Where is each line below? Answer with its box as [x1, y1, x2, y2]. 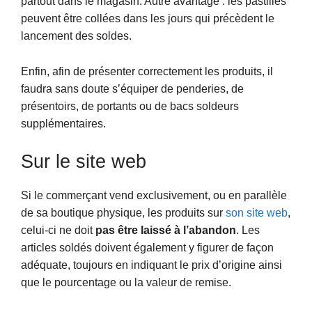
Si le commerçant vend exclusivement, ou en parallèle [21, 189, 287, 201]
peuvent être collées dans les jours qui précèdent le [21, 13, 274, 25]
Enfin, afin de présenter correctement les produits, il [21, 65, 273, 77]
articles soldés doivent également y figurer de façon [21, 241, 274, 253]
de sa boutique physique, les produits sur [21, 206, 226, 219]
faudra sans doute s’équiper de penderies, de [21, 82, 244, 95]
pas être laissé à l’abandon [95, 224, 236, 236]
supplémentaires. [21, 117, 106, 130]
